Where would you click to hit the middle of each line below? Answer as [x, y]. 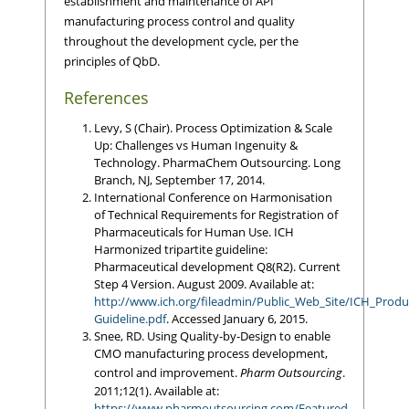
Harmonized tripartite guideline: [180, 249]
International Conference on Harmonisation [213, 197]
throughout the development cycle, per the [181, 41]
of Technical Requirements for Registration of [215, 214]
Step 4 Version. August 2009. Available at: [204, 283]
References [106, 98]
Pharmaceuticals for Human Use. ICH [194, 231]
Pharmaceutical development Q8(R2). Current [217, 266]
